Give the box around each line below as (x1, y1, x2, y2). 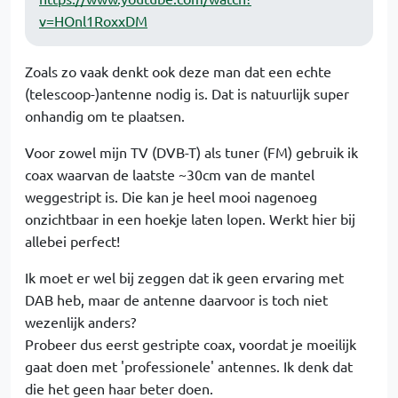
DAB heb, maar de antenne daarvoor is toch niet (25, 291, 328, 308)
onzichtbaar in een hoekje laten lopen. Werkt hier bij (25, 210, 355, 227)
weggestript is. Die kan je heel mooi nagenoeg (25, 187, 317, 205)
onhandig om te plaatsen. (25, 107, 185, 124)
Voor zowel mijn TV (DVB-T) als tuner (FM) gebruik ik (25, 143, 358, 161)
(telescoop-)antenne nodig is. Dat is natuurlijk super (25, 84, 349, 102)
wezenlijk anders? (25, 313, 136, 330)
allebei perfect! (25, 232, 120, 250)
